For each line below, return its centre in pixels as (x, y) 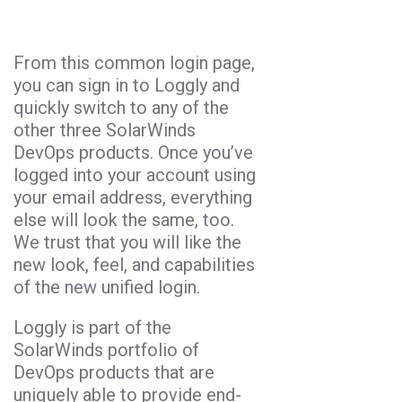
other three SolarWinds (105, 130)
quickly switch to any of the (121, 107)
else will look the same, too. (124, 219)
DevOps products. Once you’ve (133, 152)
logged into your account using (135, 175)
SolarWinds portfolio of (106, 350)
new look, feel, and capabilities (134, 264)
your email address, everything (133, 197)
